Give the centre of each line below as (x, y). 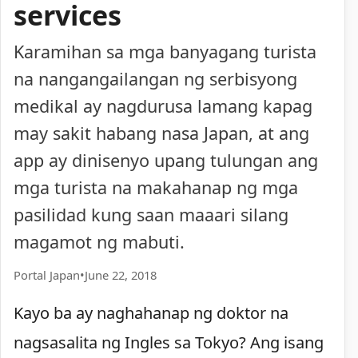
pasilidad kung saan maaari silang (151, 215)
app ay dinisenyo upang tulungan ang (166, 161)
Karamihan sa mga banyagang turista (165, 52)
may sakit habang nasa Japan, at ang (161, 133)
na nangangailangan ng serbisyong (155, 79)
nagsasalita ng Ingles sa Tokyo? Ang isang (169, 342)
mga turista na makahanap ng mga (156, 188)
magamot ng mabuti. (99, 242)
